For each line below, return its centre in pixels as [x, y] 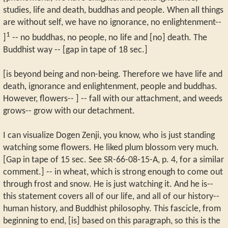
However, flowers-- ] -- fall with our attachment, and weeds [113, 99]
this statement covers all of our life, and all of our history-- [111, 196]
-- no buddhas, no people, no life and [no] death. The [109, 38]
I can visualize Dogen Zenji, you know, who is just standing [109, 135]
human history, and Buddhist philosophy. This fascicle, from [112, 209]
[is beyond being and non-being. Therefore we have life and [113, 74]
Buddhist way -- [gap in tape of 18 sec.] [75, 50]
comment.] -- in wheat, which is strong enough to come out [113, 172]
